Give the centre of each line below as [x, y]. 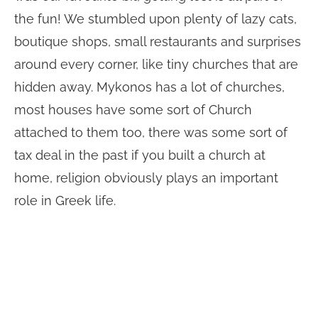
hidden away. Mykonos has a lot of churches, [149, 87]
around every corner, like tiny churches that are [156, 65]
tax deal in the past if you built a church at [140, 155]
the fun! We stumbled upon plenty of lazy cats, [155, 19]
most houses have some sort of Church [133, 110]
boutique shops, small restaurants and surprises [158, 42]
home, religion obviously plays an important [146, 178]
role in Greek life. [65, 201]
